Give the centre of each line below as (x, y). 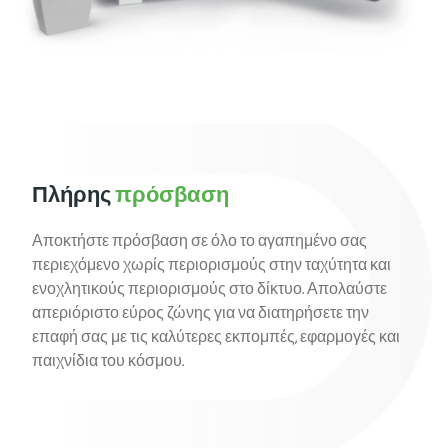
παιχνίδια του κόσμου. (108, 362)
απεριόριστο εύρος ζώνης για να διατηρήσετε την (200, 314)
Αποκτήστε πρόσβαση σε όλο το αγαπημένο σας (199, 242)
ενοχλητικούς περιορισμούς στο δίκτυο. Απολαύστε (209, 290)
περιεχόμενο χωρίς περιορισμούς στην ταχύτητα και (211, 266)
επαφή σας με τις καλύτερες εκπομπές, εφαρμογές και (216, 338)
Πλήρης (73, 197)
